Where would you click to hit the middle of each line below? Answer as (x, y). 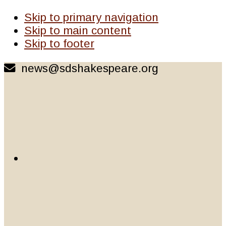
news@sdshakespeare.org (87, 68)
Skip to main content (78, 31)
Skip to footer (59, 44)
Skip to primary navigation (91, 18)
